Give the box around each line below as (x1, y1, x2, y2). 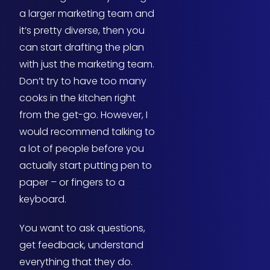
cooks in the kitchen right (19, 91, 136, 105)
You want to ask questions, (19, 221, 145, 236)
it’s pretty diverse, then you (19, 24, 145, 38)
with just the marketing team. (19, 57, 154, 72)
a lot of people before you (19, 142, 144, 156)
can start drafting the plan (19, 40, 144, 55)
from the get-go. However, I (19, 108, 148, 122)
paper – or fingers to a (19, 175, 125, 190)
